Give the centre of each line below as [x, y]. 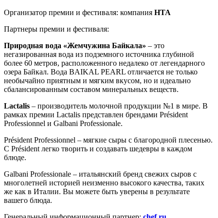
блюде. [15, 157]
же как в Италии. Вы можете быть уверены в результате [97, 191]
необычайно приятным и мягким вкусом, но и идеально [97, 80]
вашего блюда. [28, 200]
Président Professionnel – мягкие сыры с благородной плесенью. [108, 140]
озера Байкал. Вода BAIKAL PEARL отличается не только [101, 72]
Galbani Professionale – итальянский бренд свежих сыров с [100, 174]
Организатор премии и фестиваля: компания [79, 12]
